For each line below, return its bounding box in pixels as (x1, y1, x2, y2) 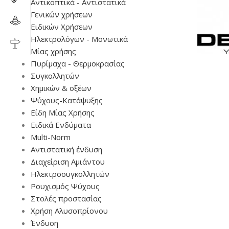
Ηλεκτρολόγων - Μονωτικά (31, 34, 128, 44)
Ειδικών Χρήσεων (31, 21, 93, 32)
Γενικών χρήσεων (31, 9, 93, 19)
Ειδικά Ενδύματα (31, 120, 91, 130)
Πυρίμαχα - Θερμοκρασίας (31, 58, 125, 68)
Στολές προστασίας (31, 193, 102, 203)
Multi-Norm (31, 132, 71, 142)
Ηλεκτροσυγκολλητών (31, 169, 109, 179)
